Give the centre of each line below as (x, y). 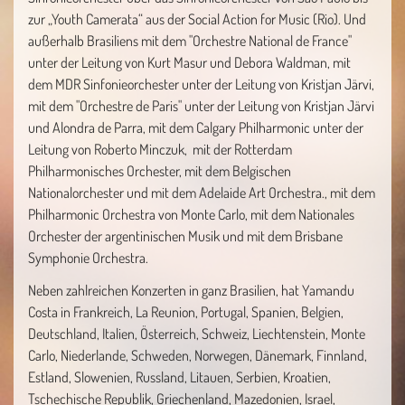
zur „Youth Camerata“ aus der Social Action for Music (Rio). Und (197, 19)
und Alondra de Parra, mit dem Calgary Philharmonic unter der (196, 127)
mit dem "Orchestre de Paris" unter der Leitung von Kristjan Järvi (201, 106)
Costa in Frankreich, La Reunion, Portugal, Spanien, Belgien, (186, 312)
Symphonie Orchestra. (88, 258)
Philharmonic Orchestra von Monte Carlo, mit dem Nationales (191, 214)
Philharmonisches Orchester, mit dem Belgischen (160, 171)
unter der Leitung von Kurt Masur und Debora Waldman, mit (189, 62)
